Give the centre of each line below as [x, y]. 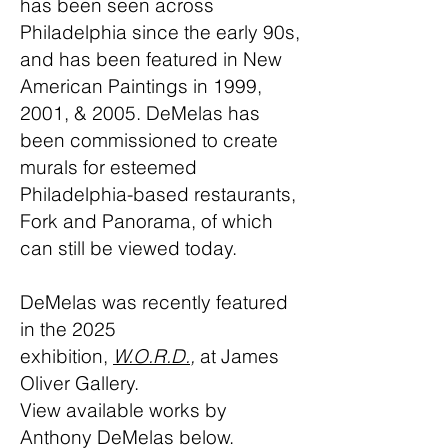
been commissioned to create [149, 140]
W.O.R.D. [151, 356]
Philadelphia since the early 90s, [160, 32]
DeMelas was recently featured [154, 302]
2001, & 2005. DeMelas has [140, 113]
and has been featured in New [151, 59]
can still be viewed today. [128, 248]
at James [237, 356]
